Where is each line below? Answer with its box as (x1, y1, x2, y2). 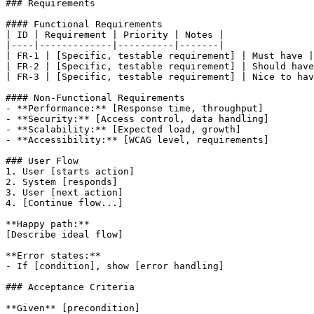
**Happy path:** (6, 218, 90, 229)
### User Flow (6, 155, 78, 166)
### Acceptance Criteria (6, 281, 135, 292)
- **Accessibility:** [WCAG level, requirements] (6, 134, 269, 145)
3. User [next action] (6, 186, 123, 198)
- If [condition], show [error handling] (6, 260, 224, 271)
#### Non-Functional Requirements (6, 92, 185, 103)
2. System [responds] (6, 176, 118, 187)
